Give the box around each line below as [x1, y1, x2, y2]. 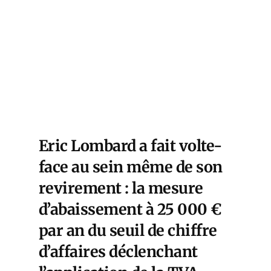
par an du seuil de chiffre [39, 221, 217, 240]
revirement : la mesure [39, 178, 203, 198]
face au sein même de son [39, 157, 223, 177]
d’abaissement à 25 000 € [39, 200, 222, 219]
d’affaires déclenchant [39, 242, 198, 261]
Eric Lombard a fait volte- [39, 136, 222, 155]
